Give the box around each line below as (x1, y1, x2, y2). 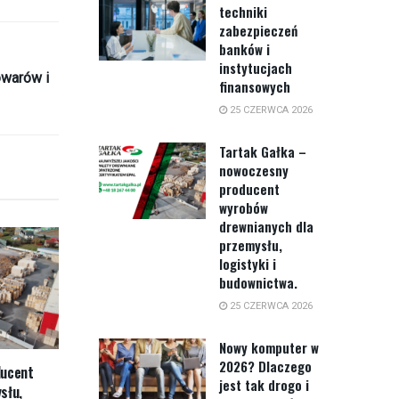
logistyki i (219, 254, 276, 274)
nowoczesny (219, 160, 289, 181)
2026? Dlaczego (219, 356, 312, 377)
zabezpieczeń (219, 20, 297, 41)
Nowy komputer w (219, 338, 319, 358)
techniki (219, 2, 267, 22)
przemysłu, (219, 235, 282, 256)
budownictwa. (219, 273, 297, 293)
